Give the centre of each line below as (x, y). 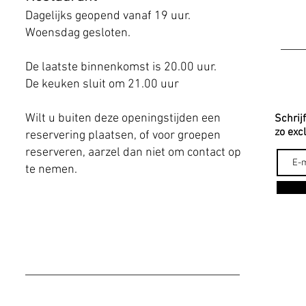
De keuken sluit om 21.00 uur (102, 84)
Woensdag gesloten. (78, 33)
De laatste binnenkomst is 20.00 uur (120, 67)
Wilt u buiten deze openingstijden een (123, 119)
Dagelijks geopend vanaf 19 (97, 16)
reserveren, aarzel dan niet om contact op (133, 153)
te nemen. (51, 170)
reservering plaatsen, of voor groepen (123, 136)
